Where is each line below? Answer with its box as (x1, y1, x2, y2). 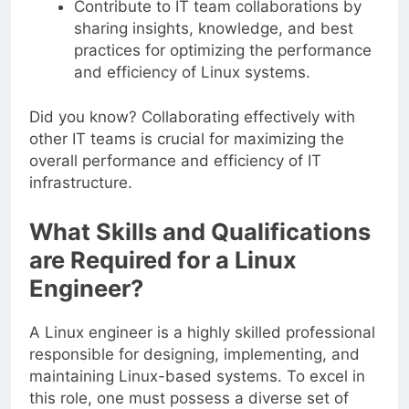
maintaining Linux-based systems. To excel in (29, 366, 365, 385)
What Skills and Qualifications (29, 216, 371, 246)
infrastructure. (29, 173, 132, 193)
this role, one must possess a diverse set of (29, 388, 349, 407)
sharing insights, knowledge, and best (73, 18, 353, 37)
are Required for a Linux (29, 245, 297, 274)
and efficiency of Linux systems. (73, 62, 310, 81)
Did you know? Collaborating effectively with (29, 108, 355, 127)
